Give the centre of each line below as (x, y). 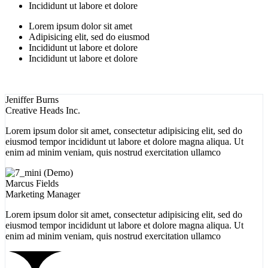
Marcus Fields (32, 183)
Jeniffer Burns (32, 99)
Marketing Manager (43, 194)
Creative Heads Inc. (43, 110)
